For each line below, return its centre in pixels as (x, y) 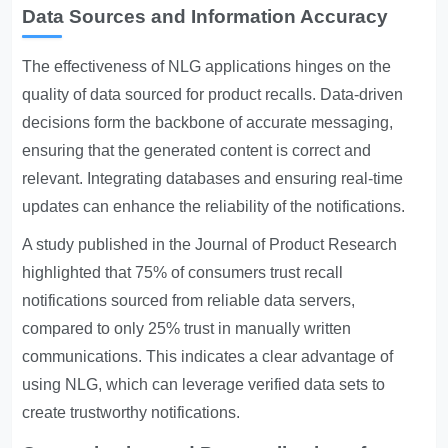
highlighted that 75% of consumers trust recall (183, 272)
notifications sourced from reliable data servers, (189, 300)
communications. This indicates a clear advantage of (208, 356)
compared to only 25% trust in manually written (187, 328)
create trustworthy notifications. (131, 412)
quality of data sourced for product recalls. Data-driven (213, 94)
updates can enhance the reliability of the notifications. (214, 206)
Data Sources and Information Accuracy (205, 16)
